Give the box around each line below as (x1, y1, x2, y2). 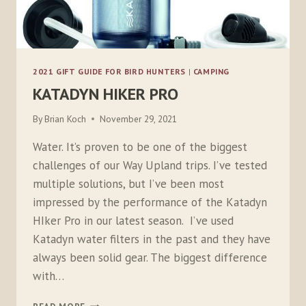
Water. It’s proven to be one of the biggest (33, 139, 247, 154)
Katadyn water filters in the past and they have (33, 231, 270, 247)
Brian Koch (44, 112, 87, 125)
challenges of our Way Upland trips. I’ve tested (33, 157, 267, 173)
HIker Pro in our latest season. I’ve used (33, 212, 234, 228)
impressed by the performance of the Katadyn (33, 194, 267, 210)
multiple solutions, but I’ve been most (33, 176, 224, 191)
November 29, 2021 (100, 112, 178, 125)
